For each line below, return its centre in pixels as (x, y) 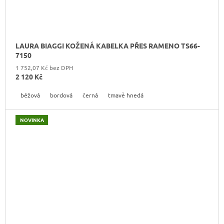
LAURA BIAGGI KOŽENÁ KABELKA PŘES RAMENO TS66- (108, 45)
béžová (30, 95)
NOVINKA (32, 119)
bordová (61, 95)
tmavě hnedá (126, 95)
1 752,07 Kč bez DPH (44, 67)
